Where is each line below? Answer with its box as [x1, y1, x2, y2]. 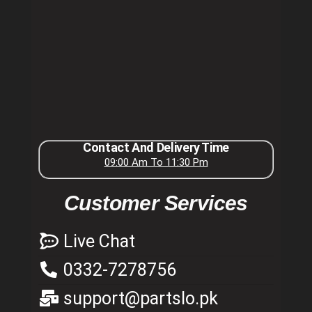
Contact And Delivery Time [83, 139, 229, 155]
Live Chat [63, 231, 135, 251]
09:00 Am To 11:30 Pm [104, 155, 208, 169]
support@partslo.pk [63, 288, 218, 309]
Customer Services [64, 191, 248, 214]
